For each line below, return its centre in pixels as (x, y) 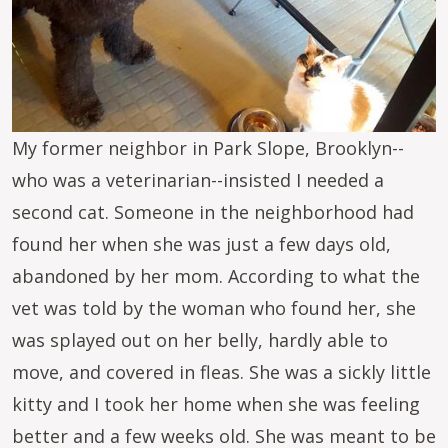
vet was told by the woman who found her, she (214, 308)
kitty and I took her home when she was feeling (216, 404)
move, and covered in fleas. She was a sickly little (221, 372)
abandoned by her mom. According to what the (216, 276)
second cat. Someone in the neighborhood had (213, 212)
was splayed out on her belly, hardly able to (200, 340)
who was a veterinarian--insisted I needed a (198, 180)
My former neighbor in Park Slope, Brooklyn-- (208, 148)
